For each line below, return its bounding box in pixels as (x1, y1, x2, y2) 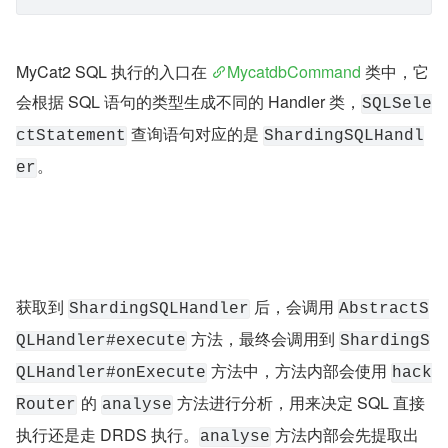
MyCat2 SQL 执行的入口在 (16, 60, 211, 84)
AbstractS (339, 398, 429, 417)
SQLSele (362, 95, 432, 114)
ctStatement (16, 127, 126, 146)
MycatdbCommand (227, 60, 361, 84)
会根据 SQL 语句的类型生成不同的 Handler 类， (16, 90, 361, 114)
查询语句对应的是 (127, 122, 263, 146)
